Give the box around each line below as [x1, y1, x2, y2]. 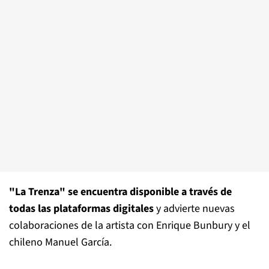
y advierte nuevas [154, 201, 235, 217]
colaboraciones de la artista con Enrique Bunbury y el [9, 218, 250, 234]
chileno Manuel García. [9, 235, 112, 250]
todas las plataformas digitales [9, 201, 154, 217]
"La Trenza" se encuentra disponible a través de [9, 184, 232, 200]
